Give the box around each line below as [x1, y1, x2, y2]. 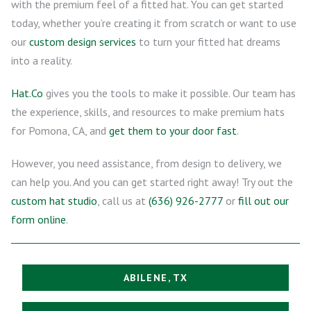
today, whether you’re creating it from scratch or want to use [11, 15, 296, 30]
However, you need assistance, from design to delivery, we [11, 155, 282, 170]
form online [11, 212, 66, 226]
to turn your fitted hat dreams [136, 34, 280, 49]
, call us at [97, 193, 149, 208]
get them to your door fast [109, 123, 237, 137]
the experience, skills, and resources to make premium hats [11, 104, 285, 119]
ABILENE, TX [123, 271, 188, 284]
